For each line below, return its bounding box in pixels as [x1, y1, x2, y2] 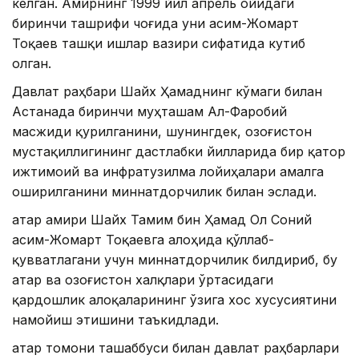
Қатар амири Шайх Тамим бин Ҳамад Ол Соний [12, 211, 312, 228]
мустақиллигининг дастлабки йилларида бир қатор [12, 143, 345, 159]
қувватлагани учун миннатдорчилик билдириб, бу [12, 251, 337, 268]
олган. [12, 54, 51, 71]
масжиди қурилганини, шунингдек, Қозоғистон [12, 123, 312, 139]
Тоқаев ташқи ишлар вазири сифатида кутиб [12, 34, 305, 51]
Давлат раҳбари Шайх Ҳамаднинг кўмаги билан [12, 83, 322, 99]
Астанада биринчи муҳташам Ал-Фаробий [12, 103, 287, 119]
